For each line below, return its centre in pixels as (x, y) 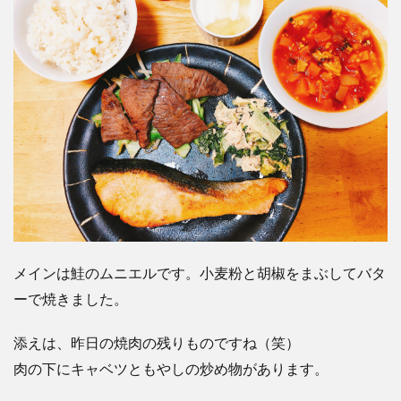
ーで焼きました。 (71, 299)
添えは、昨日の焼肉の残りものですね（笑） (157, 342)
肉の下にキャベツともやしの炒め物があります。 (171, 368)
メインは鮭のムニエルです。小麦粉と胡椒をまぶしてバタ (200, 273)
